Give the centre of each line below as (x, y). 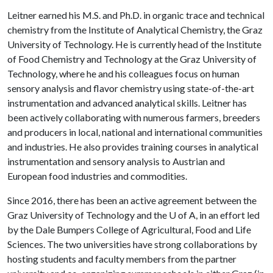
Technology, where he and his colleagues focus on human (123, 73)
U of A (182, 215)
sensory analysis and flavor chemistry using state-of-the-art (131, 88)
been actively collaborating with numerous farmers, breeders (134, 117)
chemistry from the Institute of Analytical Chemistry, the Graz (135, 30)
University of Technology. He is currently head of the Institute (134, 44)
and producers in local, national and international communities (135, 132)
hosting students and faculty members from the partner (122, 259)
